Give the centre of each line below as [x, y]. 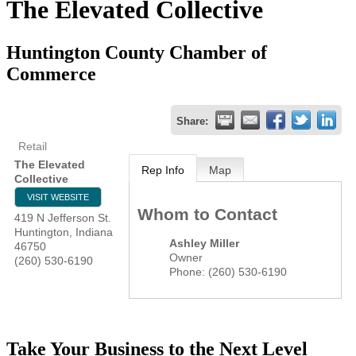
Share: [192, 121]
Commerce [51, 74]
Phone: [188, 271]
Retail [33, 146]
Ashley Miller [205, 243]
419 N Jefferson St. [63, 217]
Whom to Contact [208, 215]
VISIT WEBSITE [58, 197]
